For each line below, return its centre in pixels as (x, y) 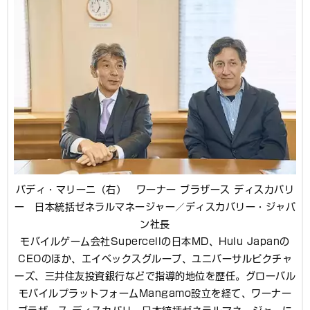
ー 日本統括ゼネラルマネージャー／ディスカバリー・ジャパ (155, 207)
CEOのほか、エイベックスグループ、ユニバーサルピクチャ (155, 259)
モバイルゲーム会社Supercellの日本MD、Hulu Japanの (155, 242)
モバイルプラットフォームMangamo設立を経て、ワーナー (155, 294)
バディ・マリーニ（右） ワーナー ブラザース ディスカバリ (155, 190)
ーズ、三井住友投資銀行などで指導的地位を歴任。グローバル (155, 276)
